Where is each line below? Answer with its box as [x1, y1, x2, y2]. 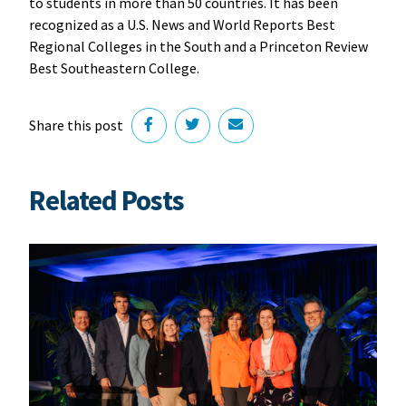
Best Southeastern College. [28, 58, 202, 77]
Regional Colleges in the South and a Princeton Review [28, 36, 368, 55]
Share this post [28, 116, 123, 135]
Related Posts [28, 181, 184, 218]
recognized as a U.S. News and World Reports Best [28, 14, 335, 34]
